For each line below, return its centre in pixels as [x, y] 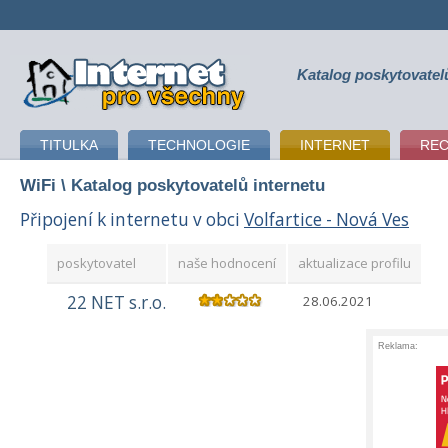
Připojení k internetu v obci [132, 219]
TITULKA [69, 145]
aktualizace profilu [354, 263]
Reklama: [398, 346]
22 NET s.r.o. [116, 303]
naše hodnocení [227, 263]
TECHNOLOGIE [199, 145]
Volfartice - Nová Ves [326, 219]
